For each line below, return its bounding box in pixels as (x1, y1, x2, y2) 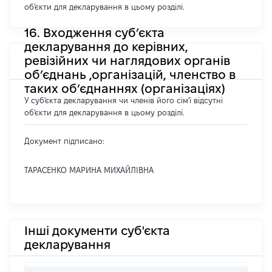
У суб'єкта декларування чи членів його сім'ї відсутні (24, 96, 223, 104)
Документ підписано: (24, 137, 104, 145)
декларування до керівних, (24, 40, 188, 53)
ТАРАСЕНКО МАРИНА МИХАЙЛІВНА (24, 166, 154, 174)
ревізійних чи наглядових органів (24, 54, 230, 67)
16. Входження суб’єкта (24, 26, 165, 39)
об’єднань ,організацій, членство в (24, 68, 236, 81)
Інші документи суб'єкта (24, 223, 170, 237)
